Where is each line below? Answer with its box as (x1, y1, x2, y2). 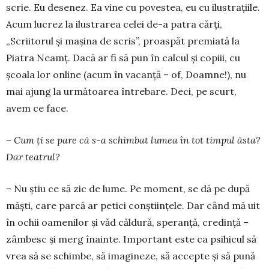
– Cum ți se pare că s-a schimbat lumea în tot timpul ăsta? (6, 134, 261, 147)
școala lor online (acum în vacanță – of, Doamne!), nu (6, 68, 246, 81)
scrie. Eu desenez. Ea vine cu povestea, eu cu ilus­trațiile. (6, 1, 260, 14)
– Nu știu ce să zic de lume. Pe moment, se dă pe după (6, 183, 250, 195)
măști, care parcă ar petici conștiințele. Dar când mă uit (6, 199, 260, 212)
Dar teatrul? (6, 151, 60, 163)
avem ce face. (6, 102, 68, 115)
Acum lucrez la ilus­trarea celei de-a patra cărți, (6, 18, 222, 31)
